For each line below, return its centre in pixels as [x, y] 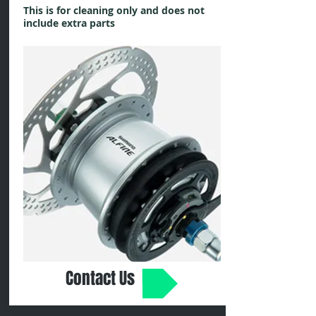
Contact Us [100, 278]
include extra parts [69, 23]
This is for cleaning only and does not [114, 10]
